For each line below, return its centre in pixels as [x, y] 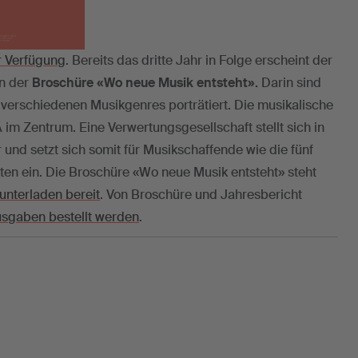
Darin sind [290, 82]
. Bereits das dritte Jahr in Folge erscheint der [199, 60]
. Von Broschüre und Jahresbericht [201, 194]
